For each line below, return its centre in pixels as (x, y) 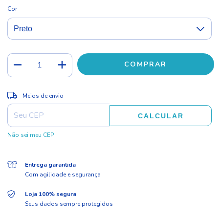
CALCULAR (161, 116)
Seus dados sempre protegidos (69, 204)
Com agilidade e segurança (63, 175)
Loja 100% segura (50, 194)
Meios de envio (43, 96)
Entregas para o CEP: (36, 94)
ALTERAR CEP (188, 94)
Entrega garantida (50, 165)
